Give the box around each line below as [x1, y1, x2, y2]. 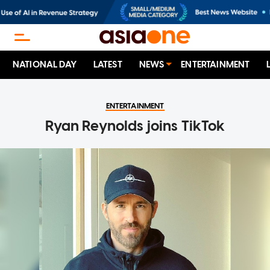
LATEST [93, 59, 122, 71]
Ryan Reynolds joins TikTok [45, 117, 225, 135]
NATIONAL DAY [13, 59, 77, 71]
